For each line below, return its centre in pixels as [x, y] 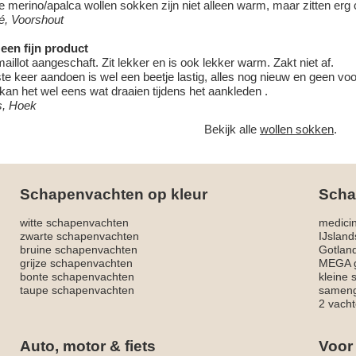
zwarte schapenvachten [79, 236]
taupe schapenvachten [77, 290]
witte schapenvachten [74, 223]
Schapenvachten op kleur [114, 195]
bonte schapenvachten [77, 277]
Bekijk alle [232, 130]
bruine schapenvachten [79, 250]
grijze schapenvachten [76, 263]
